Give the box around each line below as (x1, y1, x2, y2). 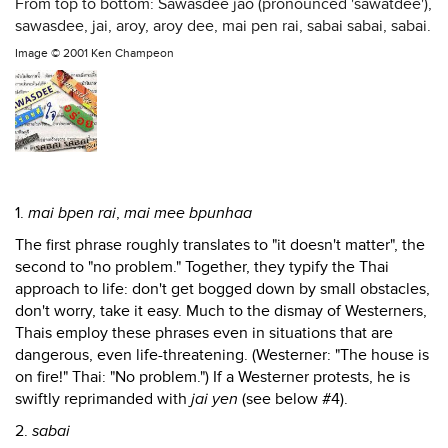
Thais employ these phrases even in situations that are (15, 323, 393, 343)
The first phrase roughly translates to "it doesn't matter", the (15, 235, 425, 255)
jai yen (191, 389, 238, 409)
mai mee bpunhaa (124, 203, 252, 223)
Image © (15, 46, 63, 61)
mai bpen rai (28, 203, 116, 223)
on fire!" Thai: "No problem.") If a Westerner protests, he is (15, 367, 410, 387)
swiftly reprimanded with (15, 389, 191, 409)
